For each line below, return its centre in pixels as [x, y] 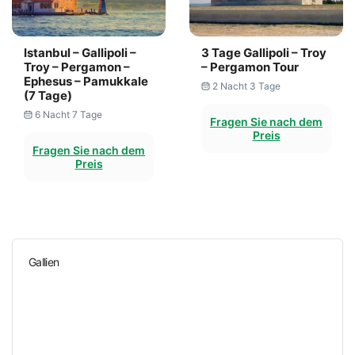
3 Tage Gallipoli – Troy [264, 53]
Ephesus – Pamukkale [86, 81]
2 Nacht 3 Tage [246, 86]
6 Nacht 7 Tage [68, 115]
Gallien [44, 262]
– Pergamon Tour [250, 67]
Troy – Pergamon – [77, 67]
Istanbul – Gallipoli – [80, 53]
